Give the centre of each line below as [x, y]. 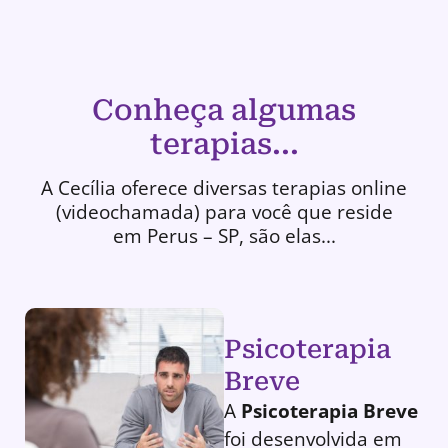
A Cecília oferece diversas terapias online [224, 188]
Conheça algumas [224, 110]
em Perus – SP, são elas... [224, 236]
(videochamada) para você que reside [224, 212]
